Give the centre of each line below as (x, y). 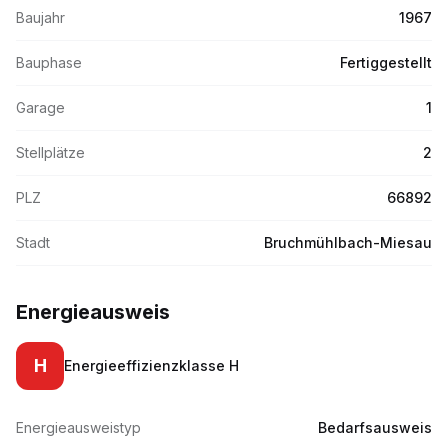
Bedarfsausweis (375, 427)
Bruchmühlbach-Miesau (348, 242)
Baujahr (40, 17)
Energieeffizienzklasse (146, 365)
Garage (40, 107)
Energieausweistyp (78, 427)
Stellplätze (50, 152)
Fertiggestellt (386, 62)
